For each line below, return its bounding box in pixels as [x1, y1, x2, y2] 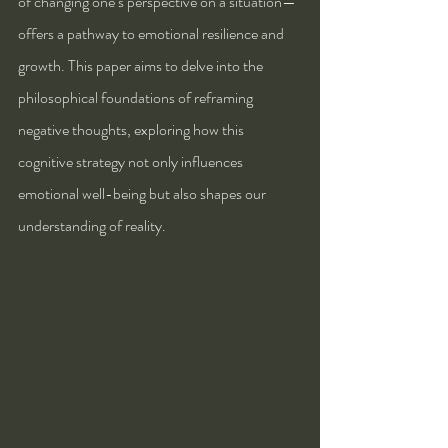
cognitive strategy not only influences [18, 149, 246, 173]
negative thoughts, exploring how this [18, 117, 247, 141]
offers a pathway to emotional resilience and [18, 21, 287, 45]
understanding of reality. [18, 213, 166, 237]
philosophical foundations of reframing [18, 85, 256, 109]
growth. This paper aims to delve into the [18, 53, 266, 77]
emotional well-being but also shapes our [18, 181, 269, 205]
